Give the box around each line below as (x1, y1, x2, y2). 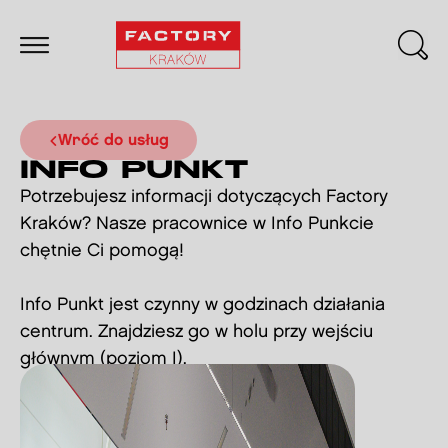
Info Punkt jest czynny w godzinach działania (20, 296, 385, 313)
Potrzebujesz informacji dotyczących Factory (20, 188, 388, 205)
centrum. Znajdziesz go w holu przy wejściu (20, 323, 373, 340)
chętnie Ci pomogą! (20, 242, 184, 259)
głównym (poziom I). (20, 350, 187, 367)
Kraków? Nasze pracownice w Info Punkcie (20, 215, 374, 232)
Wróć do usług (72, 133, 169, 148)
